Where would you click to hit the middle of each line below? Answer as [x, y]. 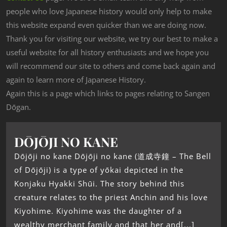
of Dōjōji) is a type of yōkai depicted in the [99, 170]
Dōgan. [18, 107]
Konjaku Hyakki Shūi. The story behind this [99, 184]
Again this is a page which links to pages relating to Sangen [108, 93]
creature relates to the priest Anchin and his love [111, 197]
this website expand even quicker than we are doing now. [106, 25]
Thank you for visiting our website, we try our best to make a [112, 39]
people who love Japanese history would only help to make [109, 11]
